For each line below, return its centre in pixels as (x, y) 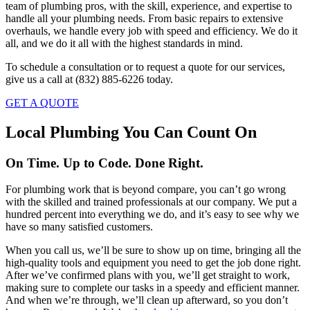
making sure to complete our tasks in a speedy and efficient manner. (153, 288)
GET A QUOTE (42, 102)
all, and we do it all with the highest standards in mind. (124, 43)
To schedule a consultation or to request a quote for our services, (145, 66)
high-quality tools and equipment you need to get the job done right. (153, 263)
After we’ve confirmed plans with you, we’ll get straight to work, (148, 275)
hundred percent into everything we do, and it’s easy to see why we (152, 215)
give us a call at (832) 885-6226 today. (89, 79)
